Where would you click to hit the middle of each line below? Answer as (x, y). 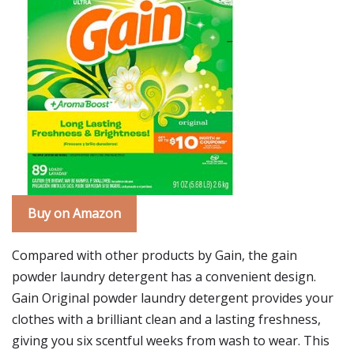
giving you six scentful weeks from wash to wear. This (171, 341)
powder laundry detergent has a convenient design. (164, 277)
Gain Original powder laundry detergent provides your (173, 298)
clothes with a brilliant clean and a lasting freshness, (166, 319)
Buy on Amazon (74, 213)
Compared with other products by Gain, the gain (154, 255)
